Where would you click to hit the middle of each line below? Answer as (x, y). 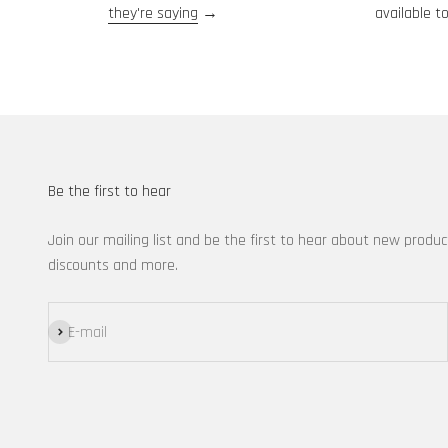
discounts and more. (113, 266)
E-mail (87, 332)
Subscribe (78, 332)
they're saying (153, 14)
